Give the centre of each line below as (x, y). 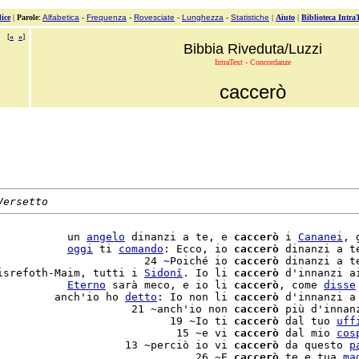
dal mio (308, 333)
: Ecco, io (199, 249)
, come (301, 285)
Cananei (321, 237)
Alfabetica (61, 17)
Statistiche (250, 17)
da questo (314, 345)
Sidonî (163, 273)
